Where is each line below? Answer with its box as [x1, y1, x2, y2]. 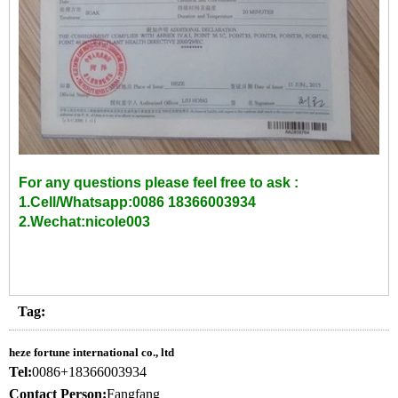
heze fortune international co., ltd [9, 346, 174, 360]
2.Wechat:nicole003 [19, 214, 150, 230]
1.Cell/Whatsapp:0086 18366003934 [19, 195, 256, 211]
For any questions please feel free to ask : [19, 175, 298, 191]
